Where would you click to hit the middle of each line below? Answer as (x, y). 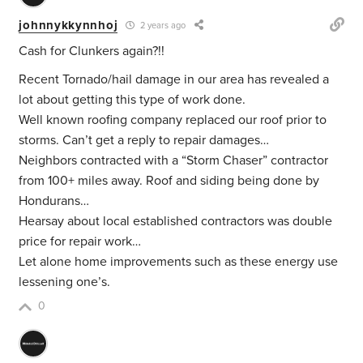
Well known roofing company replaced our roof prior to (173, 120)
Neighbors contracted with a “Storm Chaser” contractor (174, 161)
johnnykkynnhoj (68, 25)
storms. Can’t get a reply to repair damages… (144, 141)
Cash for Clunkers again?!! (92, 51)
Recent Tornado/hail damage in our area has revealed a (174, 80)
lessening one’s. (65, 282)
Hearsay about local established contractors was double (176, 222)
